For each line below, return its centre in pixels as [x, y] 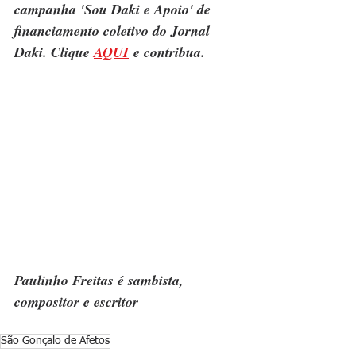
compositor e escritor [76, 302]
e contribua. [167, 52]
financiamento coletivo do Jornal [114, 30]
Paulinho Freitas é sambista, [101, 281]
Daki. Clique [54, 52]
